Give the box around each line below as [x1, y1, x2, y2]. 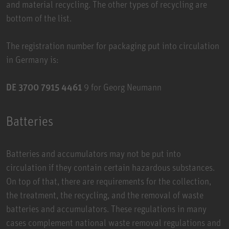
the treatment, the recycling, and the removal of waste [6, 189, 203, 200]
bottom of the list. [6, 12, 72, 24]
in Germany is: [6, 53, 59, 65]
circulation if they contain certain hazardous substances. [6, 161, 215, 173]
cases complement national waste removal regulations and [6, 216, 221, 228]
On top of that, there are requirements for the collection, [6, 175, 211, 187]
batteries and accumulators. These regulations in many [6, 202, 207, 214]
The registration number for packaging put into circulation [6, 39, 219, 51]
